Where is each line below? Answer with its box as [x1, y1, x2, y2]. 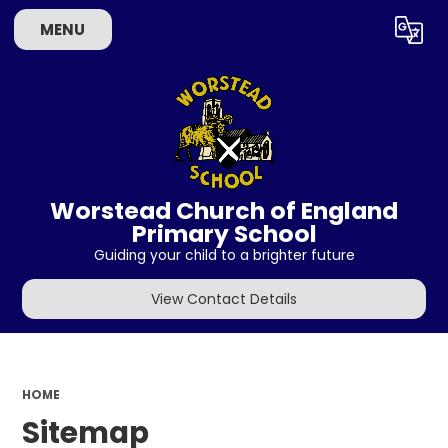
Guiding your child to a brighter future [93, 246, 355, 266]
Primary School [131, 216, 317, 250]
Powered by [215, 24, 301, 44]
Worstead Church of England [50, 193, 398, 227]
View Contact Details [151, 289, 297, 310]
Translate [337, 24, 402, 44]
